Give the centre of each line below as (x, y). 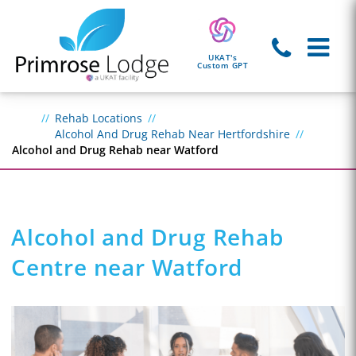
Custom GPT (223, 66)
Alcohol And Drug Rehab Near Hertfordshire (172, 133)
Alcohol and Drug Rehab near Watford (115, 149)
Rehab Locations (98, 118)
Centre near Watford (127, 267)
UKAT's (223, 58)
